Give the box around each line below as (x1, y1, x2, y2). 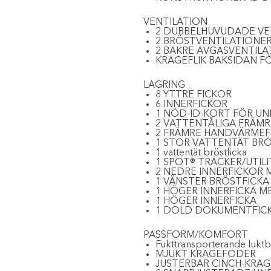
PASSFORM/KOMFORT (143, 230, 248, 240)
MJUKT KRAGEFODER (155, 250, 256, 260)
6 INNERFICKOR (155, 100, 227, 109)
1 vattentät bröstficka (155, 148, 247, 158)
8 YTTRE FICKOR (155, 90, 232, 100)
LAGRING (143, 80, 185, 90)
